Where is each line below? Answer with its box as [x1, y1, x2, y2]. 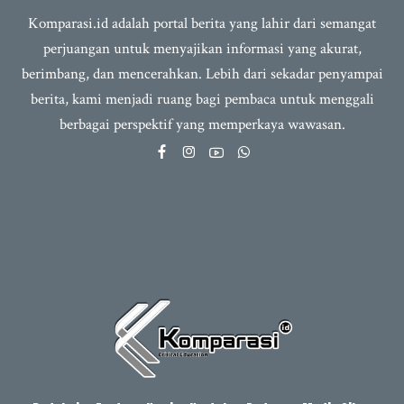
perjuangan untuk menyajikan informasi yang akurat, [42, 39, 362, 60]
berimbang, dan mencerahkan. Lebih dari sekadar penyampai [21, 64, 383, 85]
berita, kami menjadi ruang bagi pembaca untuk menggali [30, 89, 374, 110]
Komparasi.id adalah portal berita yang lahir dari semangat [28, 14, 376, 34]
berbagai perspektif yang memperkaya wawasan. [59, 115, 345, 135]
